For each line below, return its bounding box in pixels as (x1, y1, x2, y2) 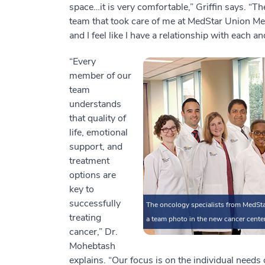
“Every (69, 54, 96, 68)
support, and (69, 140, 122, 153)
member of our (69, 69, 131, 82)
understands (69, 97, 121, 111)
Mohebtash (69, 239, 115, 253)
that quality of (69, 111, 126, 125)
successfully (69, 196, 121, 210)
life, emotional (69, 125, 128, 139)
